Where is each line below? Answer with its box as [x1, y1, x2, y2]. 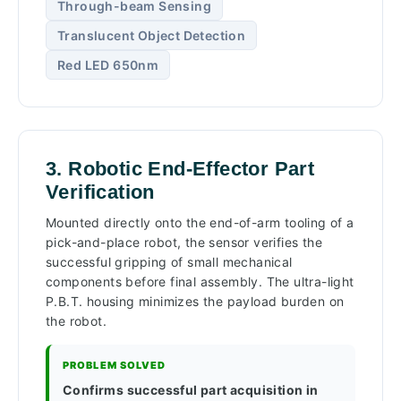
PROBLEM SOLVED [63, 359, 166, 372]
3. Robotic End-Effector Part [46, 158, 315, 181]
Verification [46, 181, 155, 204]
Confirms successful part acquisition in [63, 382, 319, 398]
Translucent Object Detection [57, 28, 246, 44]
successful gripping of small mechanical [46, 254, 293, 270]
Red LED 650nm [57, 57, 159, 73]
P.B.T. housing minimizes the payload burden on [46, 294, 345, 310]
